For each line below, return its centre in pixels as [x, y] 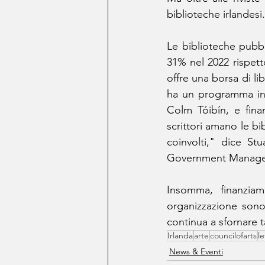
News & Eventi [196, 252]
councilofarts [233, 236]
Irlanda [180, 236]
